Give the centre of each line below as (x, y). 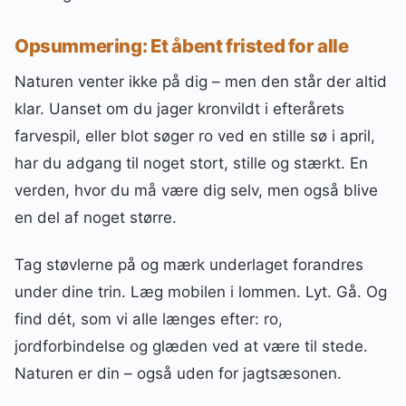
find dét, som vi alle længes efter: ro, (149, 319)
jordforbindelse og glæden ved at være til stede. (191, 347)
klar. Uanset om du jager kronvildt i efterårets (179, 109)
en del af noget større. (96, 218)
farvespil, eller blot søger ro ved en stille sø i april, (195, 136)
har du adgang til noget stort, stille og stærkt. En (191, 164)
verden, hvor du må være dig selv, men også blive (196, 191)
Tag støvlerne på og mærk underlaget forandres (189, 265)
